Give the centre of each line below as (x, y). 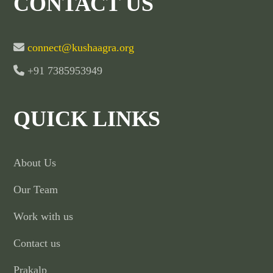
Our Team (36, 189)
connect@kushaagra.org (80, 47)
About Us (35, 162)
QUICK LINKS (87, 119)
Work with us (44, 216)
